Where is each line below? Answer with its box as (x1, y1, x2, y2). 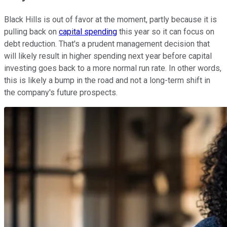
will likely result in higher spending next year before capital (4, 51, 212, 61)
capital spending (59, 27, 117, 37)
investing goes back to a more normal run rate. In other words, (4, 63, 221, 73)
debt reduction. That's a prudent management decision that (4, 39, 210, 49)
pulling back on (4, 27, 59, 37)
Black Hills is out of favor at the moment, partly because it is (4, 15, 217, 25)
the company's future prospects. (4, 88, 120, 98)
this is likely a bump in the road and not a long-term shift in (4, 75, 210, 86)
